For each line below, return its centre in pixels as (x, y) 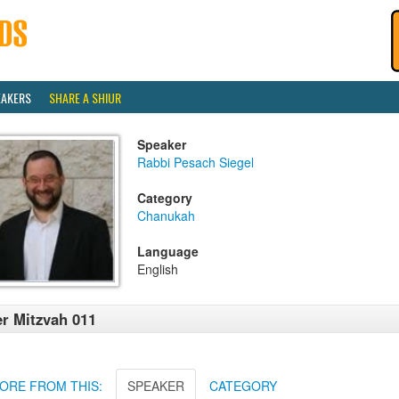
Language (168, 251)
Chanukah (166, 216)
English (158, 269)
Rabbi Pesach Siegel (195, 162)
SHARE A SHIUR (85, 98)
